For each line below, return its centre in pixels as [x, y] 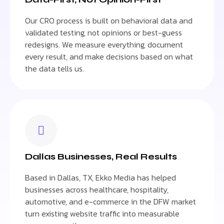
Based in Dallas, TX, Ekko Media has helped [100, 178]
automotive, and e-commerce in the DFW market [110, 202]
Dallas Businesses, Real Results [101, 157]
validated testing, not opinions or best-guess [103, 33]
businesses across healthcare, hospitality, [97, 190]
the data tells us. [54, 69]
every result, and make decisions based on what [109, 57]
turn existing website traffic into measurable [102, 214]
